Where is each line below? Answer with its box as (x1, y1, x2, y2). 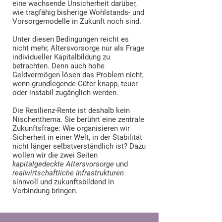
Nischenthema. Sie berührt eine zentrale (12, 115, 144, 124)
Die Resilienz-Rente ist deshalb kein (12, 106, 130, 115)
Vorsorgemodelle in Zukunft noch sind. (12, 17, 141, 26)
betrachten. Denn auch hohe (12, 61, 105, 70)
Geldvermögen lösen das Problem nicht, (12, 70, 144, 79)
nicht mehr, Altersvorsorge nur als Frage (12, 44, 144, 53)
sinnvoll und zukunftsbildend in (12, 177, 114, 186)
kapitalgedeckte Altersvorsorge (12, 160, 114, 168)
